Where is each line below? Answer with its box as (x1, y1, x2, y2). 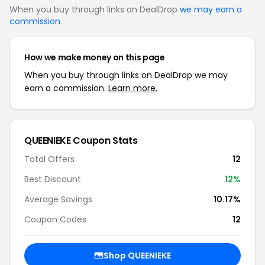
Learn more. (108, 82, 157, 94)
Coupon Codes (24, 214, 86, 225)
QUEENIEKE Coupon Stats (24, 134, 138, 147)
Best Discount (24, 173, 81, 185)
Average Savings (24, 193, 92, 205)
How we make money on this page (24, 51, 165, 63)
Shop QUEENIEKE (104, 250, 171, 261)
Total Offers (24, 153, 75, 165)
